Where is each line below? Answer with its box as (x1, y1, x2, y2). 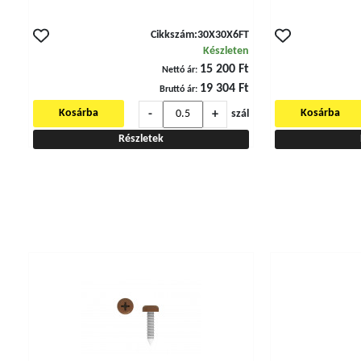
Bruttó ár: (159, 85, 197, 94)
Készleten (202, 46, 249, 56)
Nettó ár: (161, 65, 197, 75)
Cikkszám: (150, 30, 197, 40)
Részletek (118, 134, 164, 144)
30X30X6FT (197, 30, 249, 40)
